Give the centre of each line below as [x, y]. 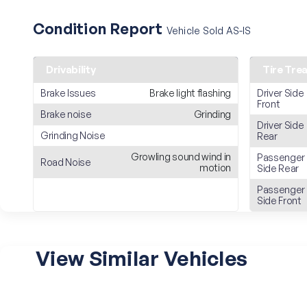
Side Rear [278, 168]
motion [215, 168]
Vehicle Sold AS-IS [209, 30]
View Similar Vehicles [142, 258]
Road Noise [66, 162]
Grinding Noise [73, 135]
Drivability [71, 70]
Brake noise [66, 114]
